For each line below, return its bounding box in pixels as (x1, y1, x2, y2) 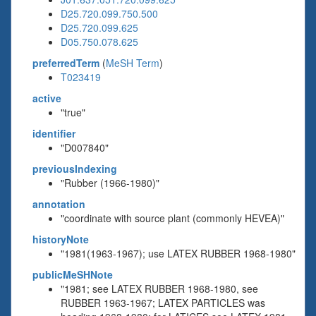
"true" (61, 105, 85, 119)
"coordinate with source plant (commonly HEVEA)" (61, 211, 284, 225)
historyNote (32, 232, 89, 246)
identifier (32, 126, 75, 140)
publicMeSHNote (32, 267, 113, 281)
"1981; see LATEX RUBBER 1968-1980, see (61, 281, 258, 296)
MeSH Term (106, 56, 159, 70)
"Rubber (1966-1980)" (61, 176, 159, 190)
